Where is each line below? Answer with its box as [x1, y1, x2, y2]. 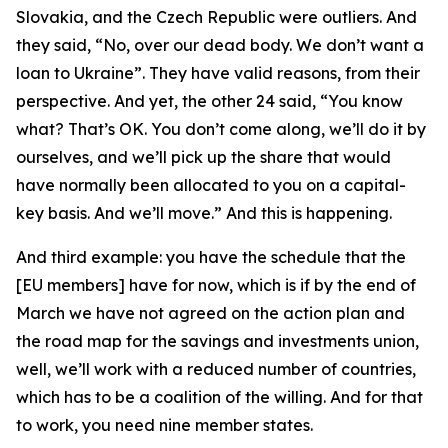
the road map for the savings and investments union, [16, 331, 419, 351]
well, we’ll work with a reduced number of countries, [16, 359, 416, 379]
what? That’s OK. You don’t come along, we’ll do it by [16, 119, 426, 139]
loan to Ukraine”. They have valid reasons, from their [16, 63, 420, 83]
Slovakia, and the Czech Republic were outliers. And [16, 7, 417, 27]
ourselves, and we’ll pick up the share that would [16, 147, 391, 167]
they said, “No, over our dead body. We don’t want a [16, 35, 424, 55]
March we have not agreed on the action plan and [16, 303, 405, 323]
